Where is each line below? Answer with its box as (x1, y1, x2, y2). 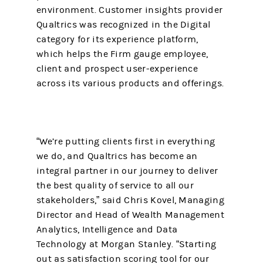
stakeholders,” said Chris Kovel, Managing (36, 195, 224, 205)
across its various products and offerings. (36, 78, 224, 89)
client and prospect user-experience (36, 63, 198, 74)
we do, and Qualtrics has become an (36, 151, 198, 161)
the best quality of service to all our (36, 180, 194, 191)
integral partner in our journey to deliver (36, 166, 218, 176)
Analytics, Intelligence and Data (36, 224, 178, 235)
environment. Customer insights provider (36, 5, 223, 15)
